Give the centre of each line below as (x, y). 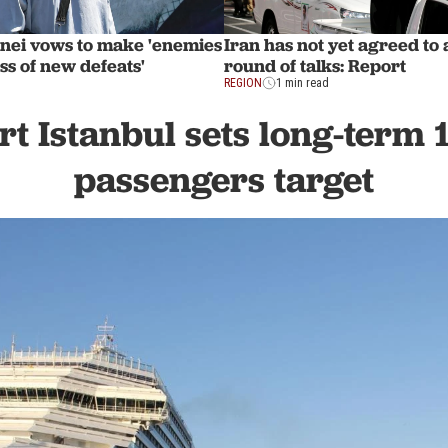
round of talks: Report (315, 66)
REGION (243, 83)
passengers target (224, 180)
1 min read (302, 83)
